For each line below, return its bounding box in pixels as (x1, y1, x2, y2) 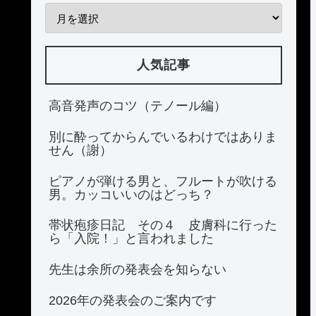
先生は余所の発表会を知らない (49, 262, 226, 277)
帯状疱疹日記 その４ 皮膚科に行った (49, 218, 277, 233)
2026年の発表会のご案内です (49, 293, 217, 308)
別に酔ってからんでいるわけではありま (49, 129, 277, 144)
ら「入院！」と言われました (49, 231, 214, 246)
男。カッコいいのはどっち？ (49, 187, 214, 202)
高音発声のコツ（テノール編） (49, 98, 226, 113)
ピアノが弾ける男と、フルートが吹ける (49, 174, 277, 188)
